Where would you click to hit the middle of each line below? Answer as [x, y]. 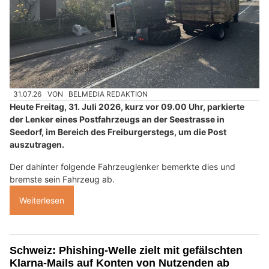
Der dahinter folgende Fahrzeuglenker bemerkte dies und [122, 167]
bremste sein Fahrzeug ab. [62, 180]
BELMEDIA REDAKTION [108, 94]
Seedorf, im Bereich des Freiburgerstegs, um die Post [118, 132]
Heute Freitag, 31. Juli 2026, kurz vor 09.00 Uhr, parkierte [127, 107]
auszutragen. [37, 145]
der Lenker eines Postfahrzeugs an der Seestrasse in [117, 119]
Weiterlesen [42, 201]
